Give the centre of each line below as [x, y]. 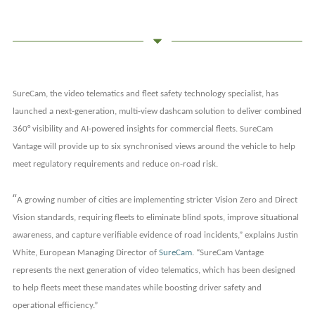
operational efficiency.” [55, 305]
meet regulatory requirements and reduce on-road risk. [115, 165]
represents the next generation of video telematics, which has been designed [154, 270]
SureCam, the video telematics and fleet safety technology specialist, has [145, 94]
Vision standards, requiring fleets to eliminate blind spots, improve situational [155, 217]
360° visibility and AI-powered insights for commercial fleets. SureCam [142, 129]
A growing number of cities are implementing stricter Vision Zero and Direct [157, 200]
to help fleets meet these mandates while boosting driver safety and [137, 288]
